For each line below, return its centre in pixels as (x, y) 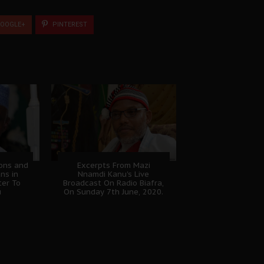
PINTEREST (69, 24)
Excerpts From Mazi (113, 165)
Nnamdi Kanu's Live (114, 174)
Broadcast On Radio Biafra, (114, 183)
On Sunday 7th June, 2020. (114, 192)
